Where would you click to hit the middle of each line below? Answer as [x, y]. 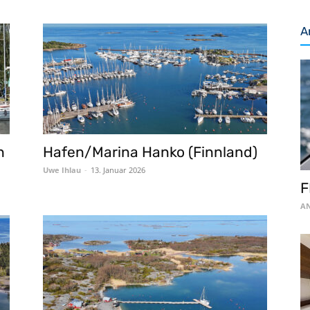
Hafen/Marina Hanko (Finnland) [150, 152]
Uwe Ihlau [62, 170]
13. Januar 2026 [118, 170]
